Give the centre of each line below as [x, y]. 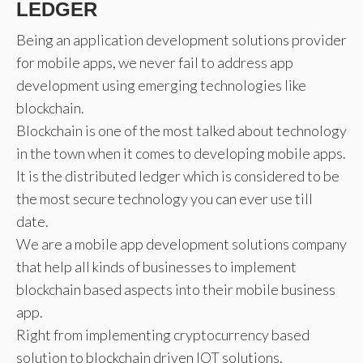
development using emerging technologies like [161, 85]
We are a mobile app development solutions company [181, 243]
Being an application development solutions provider [181, 39]
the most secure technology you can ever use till [164, 198]
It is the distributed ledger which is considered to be [178, 175]
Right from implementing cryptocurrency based [163, 334]
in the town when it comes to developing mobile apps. [181, 153]
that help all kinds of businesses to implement [156, 266]
